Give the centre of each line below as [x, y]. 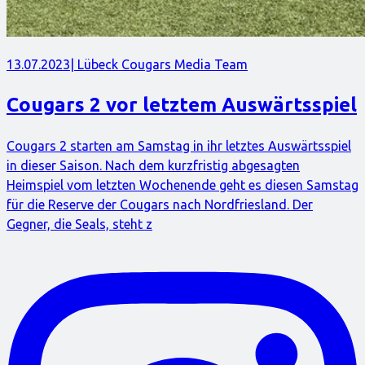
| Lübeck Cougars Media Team [159, 65]
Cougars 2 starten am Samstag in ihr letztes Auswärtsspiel [179, 145]
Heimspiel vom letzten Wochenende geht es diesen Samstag [182, 185]
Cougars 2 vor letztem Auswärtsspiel [182, 104]
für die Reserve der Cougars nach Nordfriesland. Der [160, 204]
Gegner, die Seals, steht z [79, 224]
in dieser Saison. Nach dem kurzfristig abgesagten [153, 165]
